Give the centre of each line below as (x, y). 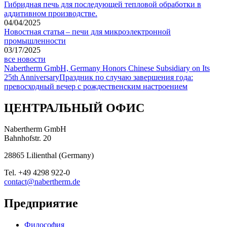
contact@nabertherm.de (42, 182)
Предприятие (41, 203)
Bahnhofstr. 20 (28, 138)
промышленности (35, 41)
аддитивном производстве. (51, 13)
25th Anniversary (32, 77)
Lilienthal (42, 156)
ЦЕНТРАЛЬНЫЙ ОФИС (74, 108)
